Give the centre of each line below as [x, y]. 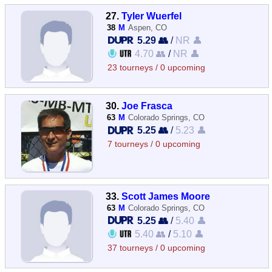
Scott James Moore [166, 196]
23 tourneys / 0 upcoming [157, 68]
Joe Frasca [147, 106]
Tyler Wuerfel [152, 16]
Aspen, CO [148, 28]
